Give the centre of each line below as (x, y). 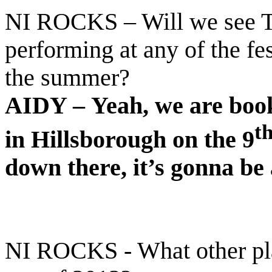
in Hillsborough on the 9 (130, 139)
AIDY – (45, 106)
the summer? (67, 78)
